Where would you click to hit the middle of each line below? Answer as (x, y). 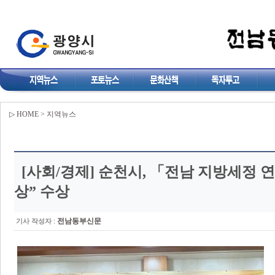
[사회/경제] (56, 172)
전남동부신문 (79, 221)
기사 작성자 (34, 221)
